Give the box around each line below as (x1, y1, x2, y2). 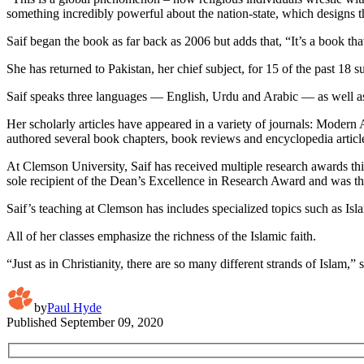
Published (6, 314, 57, 329)
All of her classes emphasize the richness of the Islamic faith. (6, 228, 316, 243)
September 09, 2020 (60, 314, 163, 329)
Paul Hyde (47, 300, 102, 314)
